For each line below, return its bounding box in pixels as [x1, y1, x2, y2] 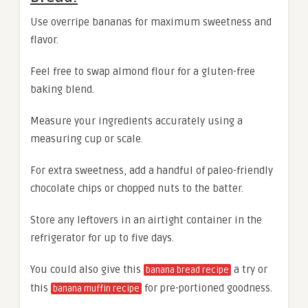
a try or [231, 263, 267, 276]
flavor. [30, 33, 58, 46]
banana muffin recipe [53, 283, 140, 294]
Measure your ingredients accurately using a [30, 114, 243, 127]
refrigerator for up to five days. [30, 231, 174, 244]
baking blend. [30, 82, 94, 96]
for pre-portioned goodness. [142, 281, 272, 294]
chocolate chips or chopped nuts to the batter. [30, 181, 243, 195]
